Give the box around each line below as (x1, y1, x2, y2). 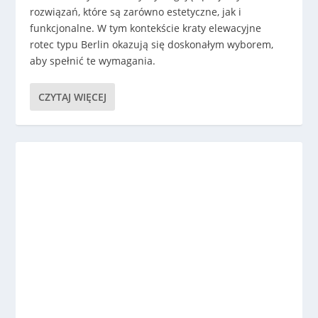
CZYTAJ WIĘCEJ (38, 89, 107, 104)
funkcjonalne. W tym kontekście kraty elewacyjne (30, 21, 262, 35)
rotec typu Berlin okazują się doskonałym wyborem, (30, 37, 274, 51)
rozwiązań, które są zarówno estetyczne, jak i (30, 4, 242, 18)
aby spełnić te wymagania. (30, 53, 156, 67)
